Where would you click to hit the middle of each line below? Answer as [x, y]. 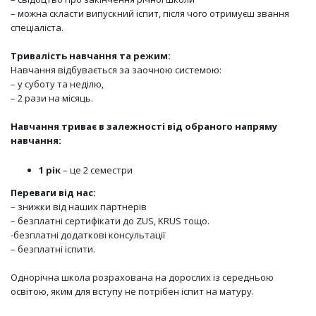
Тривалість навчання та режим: [91, 55]
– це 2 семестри [97, 170]
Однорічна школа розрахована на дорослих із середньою [142, 277]
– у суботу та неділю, [57, 84]
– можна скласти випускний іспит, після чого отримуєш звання [150, 13]
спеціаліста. [37, 27]
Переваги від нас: [53, 192]
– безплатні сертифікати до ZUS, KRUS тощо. [110, 220]
